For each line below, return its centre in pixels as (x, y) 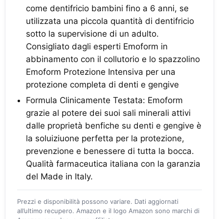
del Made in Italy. (59, 176)
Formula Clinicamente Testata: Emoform (104, 100)
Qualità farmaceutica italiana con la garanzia (113, 164)
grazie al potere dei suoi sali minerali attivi (108, 113)
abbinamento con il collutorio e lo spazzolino (113, 59)
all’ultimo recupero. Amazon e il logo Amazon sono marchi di (108, 211)
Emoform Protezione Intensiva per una (101, 72)
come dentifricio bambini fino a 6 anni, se (107, 8)
